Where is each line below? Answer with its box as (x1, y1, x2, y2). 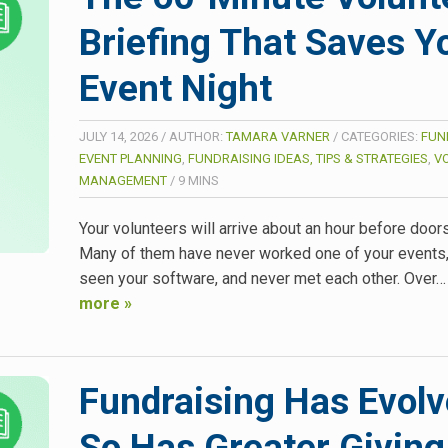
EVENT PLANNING (79, 150, 182, 166)
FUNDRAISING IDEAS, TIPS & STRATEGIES (188, 150, 428, 166)
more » (79, 293, 132, 313)
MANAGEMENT (79, 172, 167, 188)
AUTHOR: (169, 128, 226, 144)
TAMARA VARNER (226, 128, 330, 144)
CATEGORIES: (341, 128, 421, 144)
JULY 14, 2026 (79, 128, 158, 144)
